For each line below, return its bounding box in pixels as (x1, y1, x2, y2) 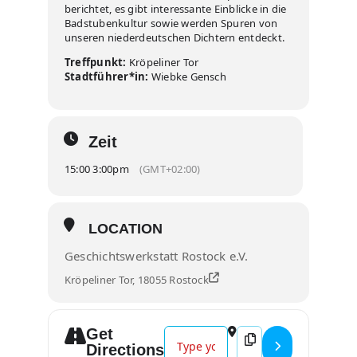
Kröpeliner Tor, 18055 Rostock (65, 273, 209, 287)
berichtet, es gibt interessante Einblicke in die (65, 2, 287, 16)
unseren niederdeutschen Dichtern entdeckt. (65, 30, 285, 45)
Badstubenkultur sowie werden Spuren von (65, 16, 278, 30)
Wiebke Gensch (148, 69, 226, 84)
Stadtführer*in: (65, 69, 149, 84)
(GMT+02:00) (139, 162, 201, 176)
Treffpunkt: (65, 55, 127, 69)
